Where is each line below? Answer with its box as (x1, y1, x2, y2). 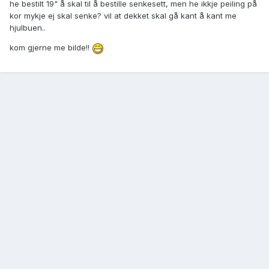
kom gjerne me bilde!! (10, 43, 92, 53)
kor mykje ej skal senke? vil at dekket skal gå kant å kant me (10, 11, 237, 21)
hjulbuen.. (10, 23, 46, 33)
